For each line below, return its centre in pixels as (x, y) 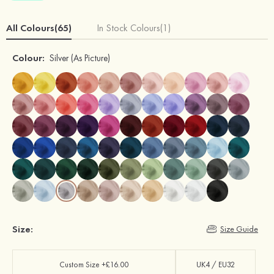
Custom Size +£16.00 (94, 265)
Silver (59, 58)
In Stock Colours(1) (134, 28)
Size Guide (239, 229)
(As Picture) (89, 58)
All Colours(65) (39, 28)
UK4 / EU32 (215, 265)
